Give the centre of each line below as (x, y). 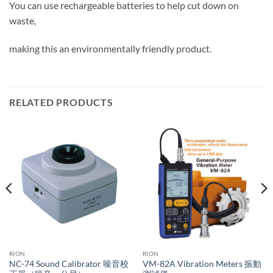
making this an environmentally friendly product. (110, 48)
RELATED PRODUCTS (61, 102)
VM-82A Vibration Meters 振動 (202, 264)
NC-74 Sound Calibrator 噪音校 (69, 264)
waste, (23, 20)
